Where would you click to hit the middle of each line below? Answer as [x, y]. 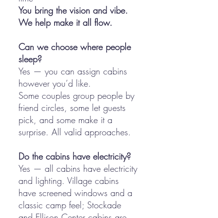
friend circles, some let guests [72, 108]
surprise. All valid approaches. [75, 132]
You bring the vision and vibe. [73, 10]
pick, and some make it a [65, 120]
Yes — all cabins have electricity [78, 168]
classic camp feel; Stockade [70, 205]
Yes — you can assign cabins [73, 71]
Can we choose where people [75, 47]
